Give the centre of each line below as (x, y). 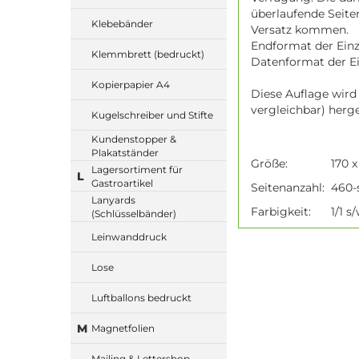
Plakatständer (125, 152)
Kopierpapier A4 (131, 85)
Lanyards (113, 200)
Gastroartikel (122, 183)
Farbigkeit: (284, 212)
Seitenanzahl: (291, 188)
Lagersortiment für (137, 169)
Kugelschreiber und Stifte (152, 115)
